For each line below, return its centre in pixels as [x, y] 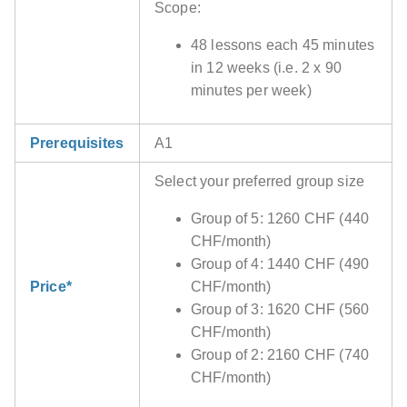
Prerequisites [77, 144]
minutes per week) [251, 91]
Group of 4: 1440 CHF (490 [280, 264]
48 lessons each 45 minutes [283, 45]
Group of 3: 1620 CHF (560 [280, 310]
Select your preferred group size [260, 182]
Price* [51, 287]
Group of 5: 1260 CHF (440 [280, 219]
